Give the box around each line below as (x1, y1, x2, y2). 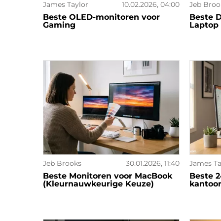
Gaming (43, 20, 75, 30)
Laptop (189, 20, 219, 30)
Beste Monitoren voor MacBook (43, 171, 172, 181)
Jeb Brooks (43, 159, 81, 168)
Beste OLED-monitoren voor (43, 12, 160, 22)
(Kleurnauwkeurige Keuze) (43, 179, 154, 189)
